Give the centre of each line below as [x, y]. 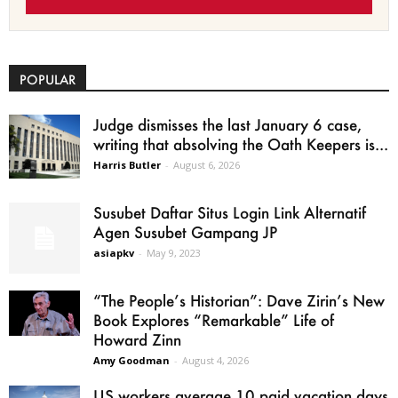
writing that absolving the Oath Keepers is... [241, 144]
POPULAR [48, 80]
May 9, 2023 [174, 253]
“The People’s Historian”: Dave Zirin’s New [239, 301]
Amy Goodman [131, 361]
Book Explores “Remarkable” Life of [214, 320]
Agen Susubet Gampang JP [185, 232]
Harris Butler [127, 165]
